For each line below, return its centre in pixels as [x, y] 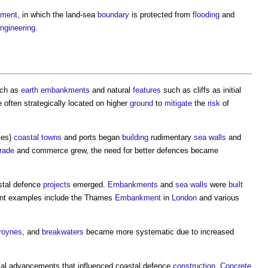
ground [141, 103]
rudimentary [171, 137]
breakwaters [63, 232]
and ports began [92, 137]
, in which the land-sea [57, 14]
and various [218, 197]
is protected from [161, 14]
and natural [111, 90]
